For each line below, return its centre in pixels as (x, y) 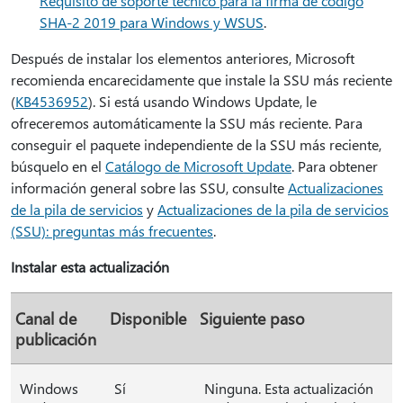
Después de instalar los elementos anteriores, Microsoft (183, 58)
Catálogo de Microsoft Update (198, 166)
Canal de (46, 318)
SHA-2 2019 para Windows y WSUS (152, 22)
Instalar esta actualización (90, 267)
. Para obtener (335, 166)
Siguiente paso (252, 318)
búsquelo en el (58, 166)
